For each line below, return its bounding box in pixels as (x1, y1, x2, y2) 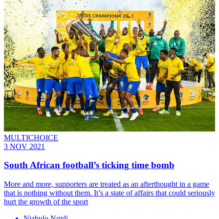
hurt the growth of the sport (4, 197, 88, 206)
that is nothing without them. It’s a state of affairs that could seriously (4, 189, 215, 197)
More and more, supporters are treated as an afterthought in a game (4, 180, 209, 189)
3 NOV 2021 (4, 142, 45, 151)
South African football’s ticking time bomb (4, 160, 175, 171)
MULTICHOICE (4, 133, 58, 142)
